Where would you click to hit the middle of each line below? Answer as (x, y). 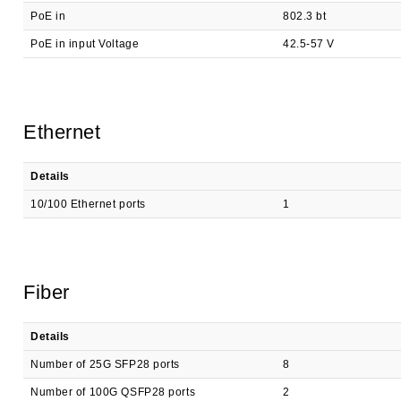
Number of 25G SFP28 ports (105, 364)
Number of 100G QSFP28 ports (113, 392)
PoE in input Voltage (85, 44)
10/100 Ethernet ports (88, 204)
